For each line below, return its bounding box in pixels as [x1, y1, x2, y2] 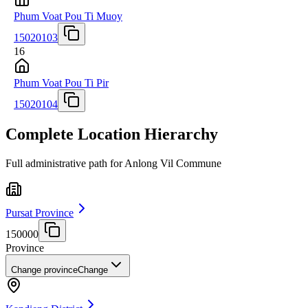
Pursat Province [5, 207, 74, 219]
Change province [11, 265, 78, 276]
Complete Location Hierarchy [5, 125, 218, 144]
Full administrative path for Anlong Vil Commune [5, 157, 221, 170]
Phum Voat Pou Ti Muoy [14, 10, 122, 22]
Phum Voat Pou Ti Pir [14, 76, 109, 89]
